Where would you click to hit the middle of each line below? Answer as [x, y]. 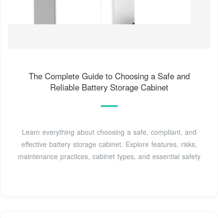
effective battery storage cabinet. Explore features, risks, [109, 144]
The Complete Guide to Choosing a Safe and [109, 76]
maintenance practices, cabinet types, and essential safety [109, 156]
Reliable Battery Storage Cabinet [109, 87]
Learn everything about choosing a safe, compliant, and [109, 132]
